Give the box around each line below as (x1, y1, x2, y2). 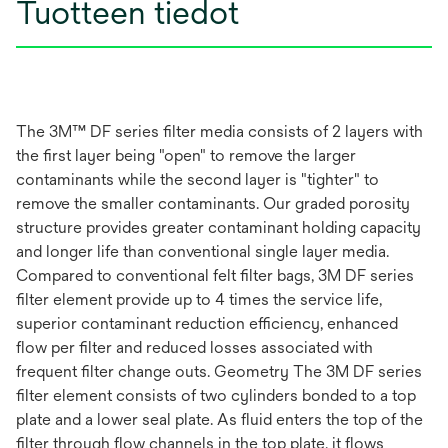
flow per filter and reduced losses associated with (16, 338, 373, 358)
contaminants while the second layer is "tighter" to (16, 170, 379, 190)
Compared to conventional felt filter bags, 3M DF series (16, 266, 414, 286)
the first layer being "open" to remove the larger (16, 146, 356, 166)
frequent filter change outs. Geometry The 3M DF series (16, 362, 422, 382)
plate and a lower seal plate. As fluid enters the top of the (16, 410, 423, 430)
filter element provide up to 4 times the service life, (16, 290, 382, 310)
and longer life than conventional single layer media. (16, 242, 389, 262)
